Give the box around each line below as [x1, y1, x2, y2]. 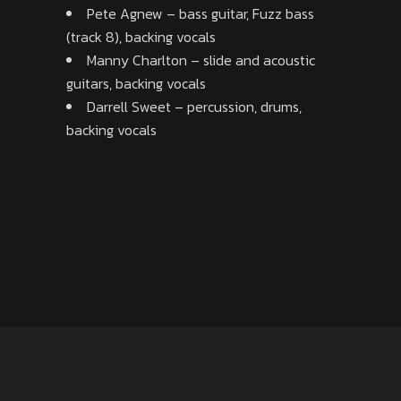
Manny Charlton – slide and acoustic [87, 49, 315, 71]
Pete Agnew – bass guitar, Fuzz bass [87, 3, 314, 24]
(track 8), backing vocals [66, 26, 216, 47]
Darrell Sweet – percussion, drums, [87, 96, 302, 117]
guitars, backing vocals [66, 73, 206, 94]
